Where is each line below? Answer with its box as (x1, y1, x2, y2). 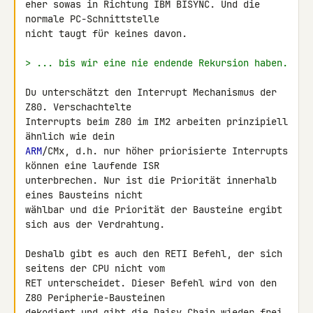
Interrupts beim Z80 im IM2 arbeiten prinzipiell (25, 115, 288, 128)
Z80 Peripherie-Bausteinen (25, 291, 170, 304)
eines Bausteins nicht (25, 189, 148, 201)
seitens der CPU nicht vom (25, 262, 170, 275)
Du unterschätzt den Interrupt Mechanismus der (25, 86, 277, 99)
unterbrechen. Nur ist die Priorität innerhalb (25, 174, 277, 187)
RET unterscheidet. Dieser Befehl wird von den (25, 277, 277, 289)
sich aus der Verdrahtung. (25, 218, 165, 231)
